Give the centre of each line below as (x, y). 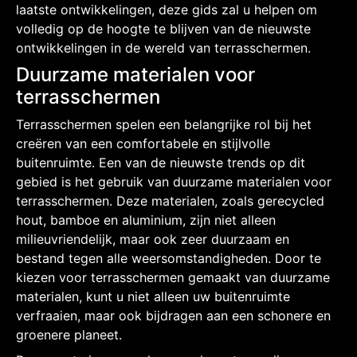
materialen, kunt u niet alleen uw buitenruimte (153, 296)
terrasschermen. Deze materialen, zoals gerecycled (170, 200)
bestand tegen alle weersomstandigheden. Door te (169, 258)
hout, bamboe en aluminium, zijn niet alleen (146, 220)
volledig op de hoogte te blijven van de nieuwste (163, 28)
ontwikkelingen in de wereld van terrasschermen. (163, 47)
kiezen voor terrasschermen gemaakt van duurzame (173, 277)
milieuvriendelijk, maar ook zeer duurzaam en (153, 239)
